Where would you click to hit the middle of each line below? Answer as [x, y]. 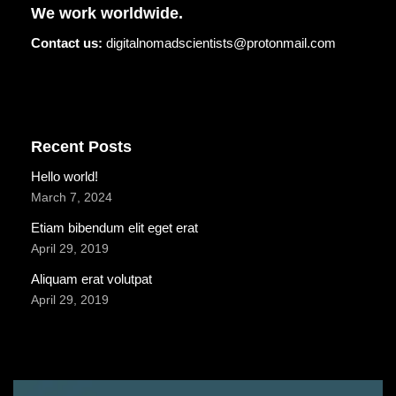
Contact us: [69, 42]
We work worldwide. [107, 13]
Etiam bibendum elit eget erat [114, 227]
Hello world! [65, 176]
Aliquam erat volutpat [91, 278]
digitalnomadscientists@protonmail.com [221, 42]
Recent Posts [81, 146]
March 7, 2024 [72, 197]
